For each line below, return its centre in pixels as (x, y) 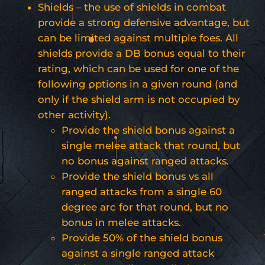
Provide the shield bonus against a (148, 130)
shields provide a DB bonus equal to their (142, 53)
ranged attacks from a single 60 (142, 191)
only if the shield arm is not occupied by (139, 99)
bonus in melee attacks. (121, 222)
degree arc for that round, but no (145, 207)
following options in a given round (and (138, 84)
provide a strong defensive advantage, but (144, 22)
